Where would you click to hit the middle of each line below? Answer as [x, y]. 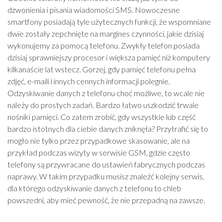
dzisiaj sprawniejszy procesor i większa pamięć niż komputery [109, 57]
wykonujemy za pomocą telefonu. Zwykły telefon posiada [104, 45]
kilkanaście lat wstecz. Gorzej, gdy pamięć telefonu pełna [102, 69]
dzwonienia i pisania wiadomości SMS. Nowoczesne [94, 10]
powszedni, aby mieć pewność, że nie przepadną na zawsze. [106, 200]
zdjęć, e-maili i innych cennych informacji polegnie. [89, 81]
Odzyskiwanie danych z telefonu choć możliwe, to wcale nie [106, 93]
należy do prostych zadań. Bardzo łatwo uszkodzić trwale [103, 105]
